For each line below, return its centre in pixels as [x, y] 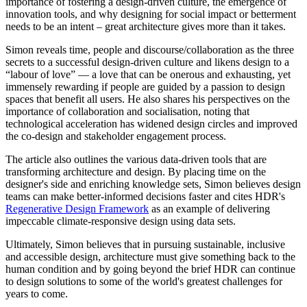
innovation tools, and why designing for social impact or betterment [151, 14]
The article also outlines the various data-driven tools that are [136, 159]
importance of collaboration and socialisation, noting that [127, 111]
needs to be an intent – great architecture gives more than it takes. [146, 26]
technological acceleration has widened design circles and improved [151, 123]
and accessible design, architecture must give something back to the [150, 256]
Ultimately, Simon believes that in [78, 244]
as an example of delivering [209, 208]
